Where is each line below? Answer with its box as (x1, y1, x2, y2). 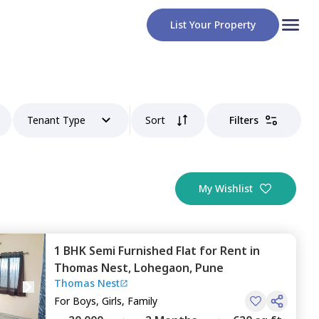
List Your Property (170, 18, 256, 31)
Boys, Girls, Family (73, 294, 157, 308)
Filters (229, 113, 258, 127)
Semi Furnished (89, 243, 173, 258)
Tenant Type (27, 113, 86, 127)
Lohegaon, (134, 260, 195, 276)
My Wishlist (199, 182, 253, 195)
